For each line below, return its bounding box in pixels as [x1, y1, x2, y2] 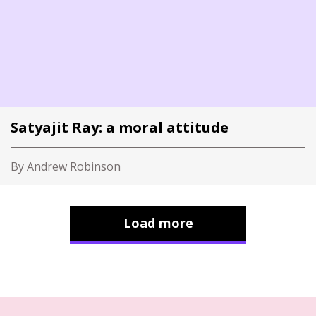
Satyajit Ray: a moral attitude [11, 118, 229, 137]
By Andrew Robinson [11, 159, 121, 174]
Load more [123, 214, 193, 231]
